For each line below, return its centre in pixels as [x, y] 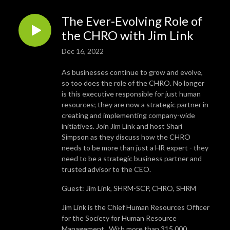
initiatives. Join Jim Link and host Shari [122, 126]
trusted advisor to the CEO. [106, 169]
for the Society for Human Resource [119, 218]
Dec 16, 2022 [83, 51]
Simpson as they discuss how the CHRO [126, 137]
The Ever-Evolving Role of [132, 21]
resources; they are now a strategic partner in [135, 104]
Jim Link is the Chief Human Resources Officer [136, 207]
